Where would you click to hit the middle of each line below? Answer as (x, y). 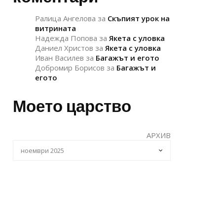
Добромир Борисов (70, 68)
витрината (55, 28)
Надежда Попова (66, 38)
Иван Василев (59, 58)
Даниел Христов (64, 48)
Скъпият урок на (139, 18)
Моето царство (72, 106)
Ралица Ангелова (65, 18)
